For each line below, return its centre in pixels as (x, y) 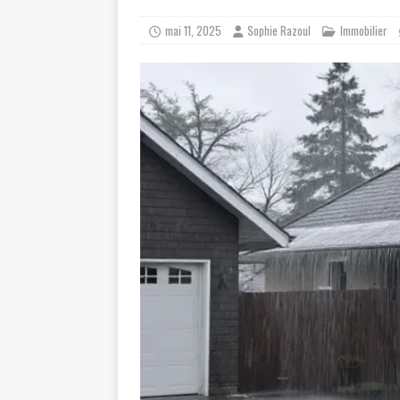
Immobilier (364, 30)
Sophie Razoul (279, 30)
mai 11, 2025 (193, 30)
